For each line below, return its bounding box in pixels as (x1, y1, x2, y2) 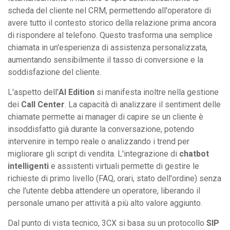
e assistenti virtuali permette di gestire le (49, 161, 199, 171)
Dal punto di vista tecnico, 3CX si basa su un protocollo (8, 218, 206, 228)
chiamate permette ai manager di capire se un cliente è (8, 111, 203, 122)
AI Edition (59, 87, 94, 97)
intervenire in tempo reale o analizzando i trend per (8, 136, 189, 146)
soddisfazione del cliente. (8, 67, 101, 77)
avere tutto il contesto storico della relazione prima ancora (8, 17, 216, 28)
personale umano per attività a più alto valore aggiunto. (8, 198, 202, 208)
